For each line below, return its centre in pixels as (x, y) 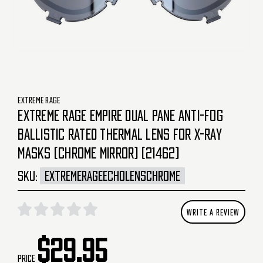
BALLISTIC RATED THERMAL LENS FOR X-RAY (120, 134)
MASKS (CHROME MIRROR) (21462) (99, 152)
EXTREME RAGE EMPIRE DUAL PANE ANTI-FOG (120, 115)
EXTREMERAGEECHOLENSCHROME (113, 176)
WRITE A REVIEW (213, 212)
